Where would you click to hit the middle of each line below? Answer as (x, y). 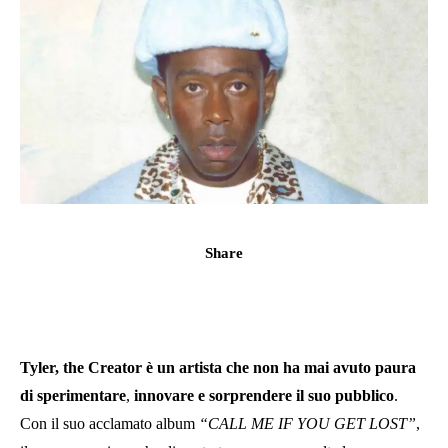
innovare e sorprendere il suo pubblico (262, 395)
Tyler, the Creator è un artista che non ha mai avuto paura (218, 367)
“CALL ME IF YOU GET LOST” (307, 423)
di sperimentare (73, 395)
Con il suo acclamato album (109, 423)
